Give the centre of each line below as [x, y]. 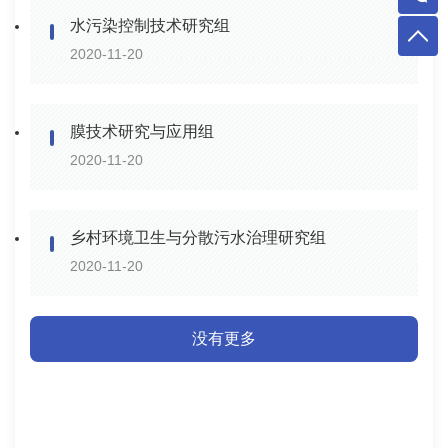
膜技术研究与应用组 [142, 131]
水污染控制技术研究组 [150, 25]
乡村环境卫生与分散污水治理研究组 [198, 237]
